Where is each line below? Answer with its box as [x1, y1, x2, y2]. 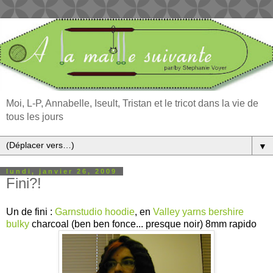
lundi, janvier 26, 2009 [6, 167, 117, 175]
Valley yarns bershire [151, 207, 244, 218]
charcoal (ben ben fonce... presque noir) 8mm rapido [29, 219, 257, 230]
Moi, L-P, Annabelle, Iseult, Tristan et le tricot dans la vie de [6, 97, 258, 108]
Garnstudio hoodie [55, 207, 135, 218]
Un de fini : [6, 207, 55, 218]
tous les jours [6, 111, 63, 122]
